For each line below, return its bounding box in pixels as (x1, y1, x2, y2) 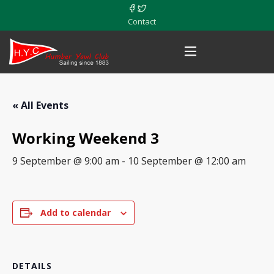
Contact (128, 16, 156, 27)
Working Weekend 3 (12, 128, 159, 148)
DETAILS (12, 260, 52, 272)
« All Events (12, 98, 68, 112)
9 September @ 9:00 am (12, 154, 119, 168)
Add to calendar (40, 207, 111, 218)
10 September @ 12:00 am (128, 154, 246, 168)
